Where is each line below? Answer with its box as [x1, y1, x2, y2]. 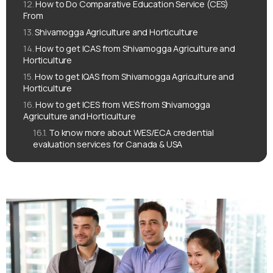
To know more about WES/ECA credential [49, 127, 214, 139]
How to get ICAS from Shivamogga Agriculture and [35, 43, 235, 55]
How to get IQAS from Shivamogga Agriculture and [35, 71, 234, 83]
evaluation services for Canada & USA [33, 138, 183, 151]
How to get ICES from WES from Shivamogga [35, 99, 210, 111]
